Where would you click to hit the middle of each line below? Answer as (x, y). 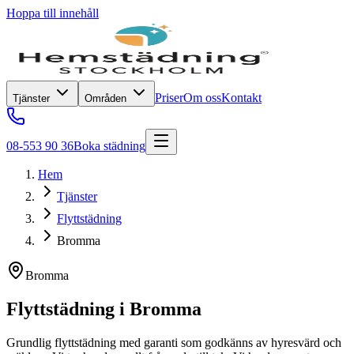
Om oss (202, 98)
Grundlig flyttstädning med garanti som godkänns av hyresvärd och (174, 342)
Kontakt (241, 98)
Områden (107, 98)
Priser (169, 98)
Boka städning (109, 146)
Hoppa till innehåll (53, 13)
